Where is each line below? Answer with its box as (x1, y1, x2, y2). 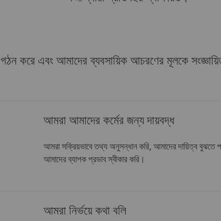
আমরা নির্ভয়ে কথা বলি (43, 205, 126, 217)
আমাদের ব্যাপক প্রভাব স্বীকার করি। (43, 155, 145, 164)
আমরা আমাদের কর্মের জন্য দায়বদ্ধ (43, 115, 174, 127)
